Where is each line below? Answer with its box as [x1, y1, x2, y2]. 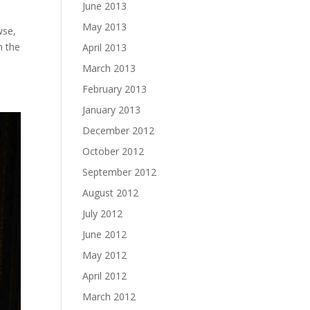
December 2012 [82, 123, 155, 137]
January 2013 [82, 102, 141, 116]
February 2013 [82, 82, 147, 95]
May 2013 [82, 19, 127, 33]
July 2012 [82, 206, 123, 220]
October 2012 [82, 144, 145, 158]
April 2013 [82, 40, 127, 54]
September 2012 [82, 165, 157, 179]
